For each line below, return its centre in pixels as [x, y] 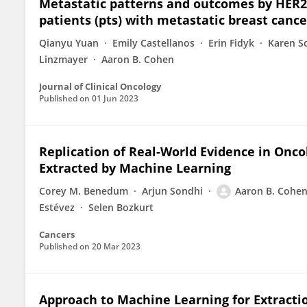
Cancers [57, 234]
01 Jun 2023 [115, 98]
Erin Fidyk [231, 43]
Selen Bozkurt [121, 207]
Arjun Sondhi [172, 191]
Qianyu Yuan [69, 43]
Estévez [57, 207]
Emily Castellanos [153, 43]
